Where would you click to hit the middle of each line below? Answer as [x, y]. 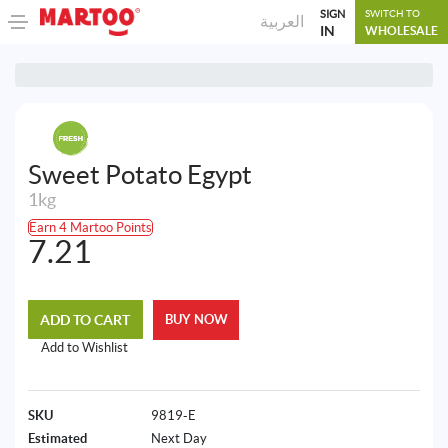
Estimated [57, 438]
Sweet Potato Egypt [139, 174]
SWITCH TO [392, 13]
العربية [281, 21]
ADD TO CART [85, 319]
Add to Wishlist [84, 348]
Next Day [178, 438]
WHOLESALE [401, 30]
